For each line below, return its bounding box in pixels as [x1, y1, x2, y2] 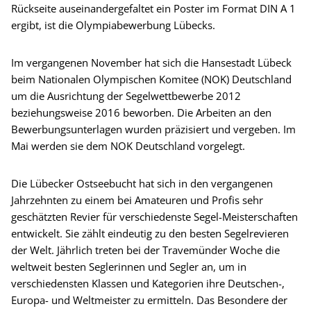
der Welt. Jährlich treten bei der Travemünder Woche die [11, 242, 280, 257]
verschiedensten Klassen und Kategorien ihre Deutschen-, [11, 276, 285, 290]
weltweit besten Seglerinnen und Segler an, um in [11, 259, 246, 274]
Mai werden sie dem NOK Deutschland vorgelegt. [11, 138, 245, 153]
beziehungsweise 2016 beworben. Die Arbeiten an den [11, 105, 271, 119]
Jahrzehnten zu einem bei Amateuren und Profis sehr [11, 192, 263, 207]
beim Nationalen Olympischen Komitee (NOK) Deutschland [11, 72, 292, 86]
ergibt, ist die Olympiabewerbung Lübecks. [11, 17, 215, 32]
